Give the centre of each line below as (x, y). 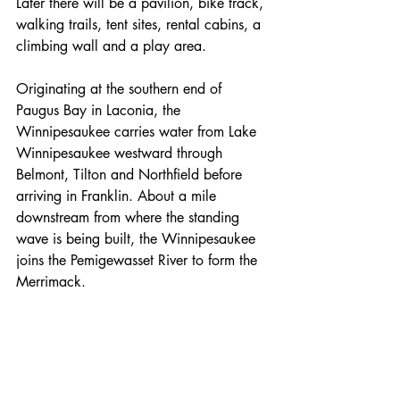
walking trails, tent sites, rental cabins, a (141, 24)
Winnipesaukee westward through (121, 153)
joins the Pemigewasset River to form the (139, 260)
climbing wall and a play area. (111, 46)
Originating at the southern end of (121, 88)
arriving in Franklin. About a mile (118, 196)
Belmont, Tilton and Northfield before (131, 174)
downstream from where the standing (130, 217)
